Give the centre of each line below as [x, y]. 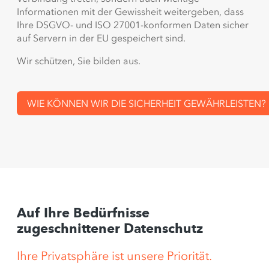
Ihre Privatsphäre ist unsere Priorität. [114, 256]
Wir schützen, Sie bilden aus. [79, 61]
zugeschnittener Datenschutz [110, 230]
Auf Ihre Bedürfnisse [83, 214]
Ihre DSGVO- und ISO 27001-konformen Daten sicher [133, 25]
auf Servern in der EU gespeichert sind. [101, 38]
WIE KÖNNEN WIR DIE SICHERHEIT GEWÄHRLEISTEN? [147, 104]
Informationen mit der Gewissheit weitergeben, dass [130, 12]
